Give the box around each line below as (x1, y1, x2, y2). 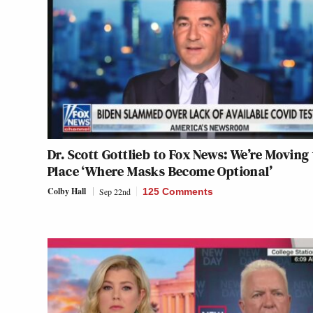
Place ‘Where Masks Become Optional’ (48, 161, 272, 181)
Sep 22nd (99, 185, 131, 197)
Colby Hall (48, 184, 86, 197)
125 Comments (143, 185, 213, 197)
